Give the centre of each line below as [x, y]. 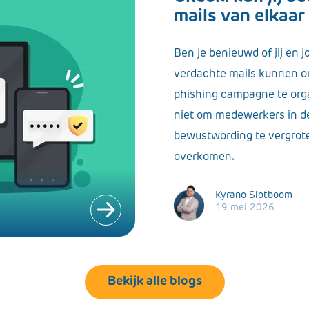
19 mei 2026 [245, 208]
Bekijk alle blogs [154, 281]
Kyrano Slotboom [254, 196]
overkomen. [204, 157]
